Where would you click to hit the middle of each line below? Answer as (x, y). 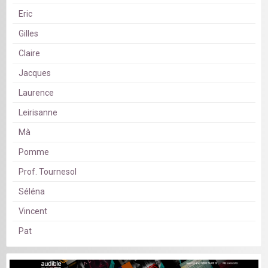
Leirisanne (38, 113)
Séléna (32, 192)
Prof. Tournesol (48, 172)
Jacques (35, 73)
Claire (29, 54)
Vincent (33, 211)
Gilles (28, 34)
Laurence (36, 93)
